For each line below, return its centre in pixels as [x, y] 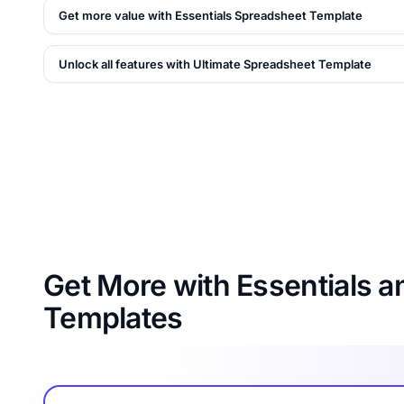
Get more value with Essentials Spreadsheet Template [211, 16]
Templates [113, 318]
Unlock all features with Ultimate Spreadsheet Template [215, 64]
